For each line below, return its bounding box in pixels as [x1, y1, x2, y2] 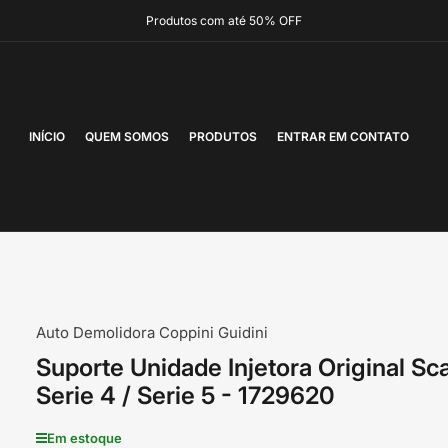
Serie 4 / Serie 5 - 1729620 [35, 381, 335, 410]
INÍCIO [29, 129, 65, 144]
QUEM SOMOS [85, 129, 169, 144]
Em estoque [46, 430, 122, 446]
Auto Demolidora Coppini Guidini [35, 323, 268, 342]
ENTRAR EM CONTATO [277, 129, 409, 144]
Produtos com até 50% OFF [146, 13, 302, 28]
